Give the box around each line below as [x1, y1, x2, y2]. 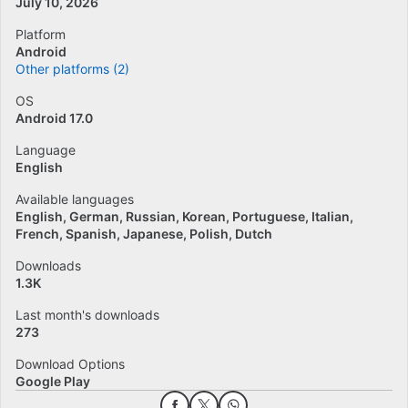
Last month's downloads [15, 307, 159, 322]
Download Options [15, 356, 125, 372]
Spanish [66, 226, 117, 241]
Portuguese [232, 209, 305, 224]
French [15, 226, 59, 241]
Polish [189, 226, 229, 241]
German [69, 209, 119, 224]
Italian [311, 209, 350, 224]
